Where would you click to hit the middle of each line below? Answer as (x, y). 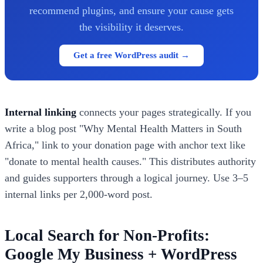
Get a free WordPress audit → (131, 55)
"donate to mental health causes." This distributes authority (130, 161)
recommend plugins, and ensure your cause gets (131, 10)
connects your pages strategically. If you (164, 112)
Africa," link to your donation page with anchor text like (125, 145)
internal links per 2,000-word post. (79, 194)
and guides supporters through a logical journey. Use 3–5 (127, 178)
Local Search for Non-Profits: (107, 235)
